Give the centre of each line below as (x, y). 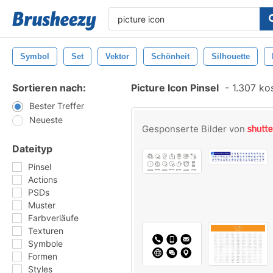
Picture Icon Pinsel (175, 88)
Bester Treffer (57, 106)
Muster (42, 205)
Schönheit (170, 56)
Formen (43, 256)
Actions (43, 179)
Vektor (117, 56)
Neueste (46, 120)
